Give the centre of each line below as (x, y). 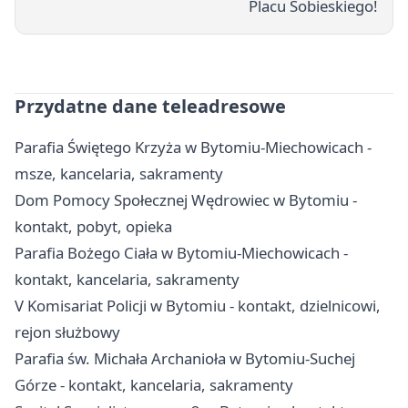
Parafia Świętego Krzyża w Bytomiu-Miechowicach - (193, 147)
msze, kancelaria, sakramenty (119, 173)
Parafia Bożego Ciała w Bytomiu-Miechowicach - (181, 252)
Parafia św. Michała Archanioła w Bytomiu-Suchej (185, 358)
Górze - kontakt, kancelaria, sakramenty (154, 384)
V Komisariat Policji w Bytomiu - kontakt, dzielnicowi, (198, 305)
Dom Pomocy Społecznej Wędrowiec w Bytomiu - (186, 199)
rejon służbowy (67, 331)
